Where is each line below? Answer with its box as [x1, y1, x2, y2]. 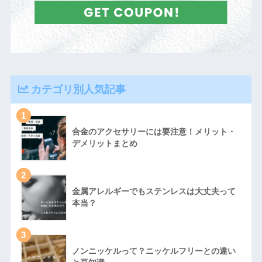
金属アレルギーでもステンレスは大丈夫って [71, 187, 236, 196]
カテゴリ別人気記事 [30, 83, 126, 95]
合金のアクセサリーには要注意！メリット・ [71, 127, 236, 136]
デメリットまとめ [71, 139, 137, 148]
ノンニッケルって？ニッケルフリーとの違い [71, 246, 236, 256]
